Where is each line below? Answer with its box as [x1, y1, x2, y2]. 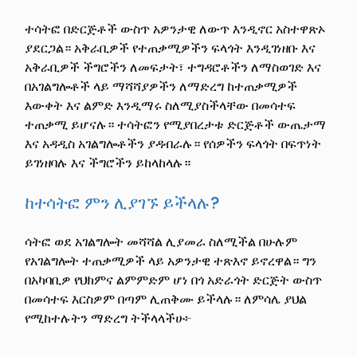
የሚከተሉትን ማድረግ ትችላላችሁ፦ [25, 308, 192, 328]
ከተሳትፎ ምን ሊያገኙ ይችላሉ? [25, 190, 221, 214]
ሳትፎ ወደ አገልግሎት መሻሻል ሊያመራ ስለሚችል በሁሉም [25, 232, 298, 251]
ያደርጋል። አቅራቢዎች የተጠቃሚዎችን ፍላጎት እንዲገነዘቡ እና [25, 38, 316, 57]
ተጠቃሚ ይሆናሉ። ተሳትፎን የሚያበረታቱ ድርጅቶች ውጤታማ [25, 115, 327, 134]
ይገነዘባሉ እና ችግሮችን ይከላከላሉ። [25, 153, 191, 172]
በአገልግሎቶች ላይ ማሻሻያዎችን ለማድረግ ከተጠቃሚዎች [25, 76, 298, 96]
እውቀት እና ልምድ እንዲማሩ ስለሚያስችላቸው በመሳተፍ [25, 96, 296, 115]
